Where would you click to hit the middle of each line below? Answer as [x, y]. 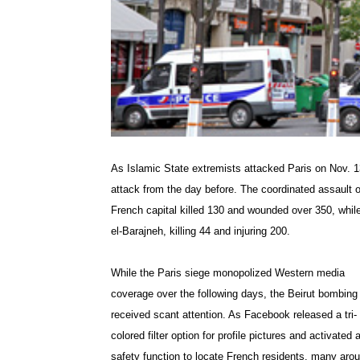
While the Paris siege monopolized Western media [228, 273]
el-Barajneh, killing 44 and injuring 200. [200, 231]
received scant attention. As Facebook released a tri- [234, 315]
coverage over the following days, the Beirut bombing [234, 294]
